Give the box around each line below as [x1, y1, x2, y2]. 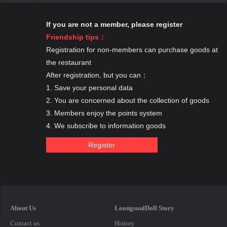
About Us [10, 204, 36, 212]
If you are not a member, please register [46, 20, 182, 28]
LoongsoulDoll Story [115, 204, 175, 212]
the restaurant [46, 58, 91, 66]
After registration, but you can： [46, 71, 148, 79]
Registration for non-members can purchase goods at [46, 46, 218, 54]
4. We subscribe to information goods [46, 122, 166, 130]
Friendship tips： [46, 33, 106, 41]
